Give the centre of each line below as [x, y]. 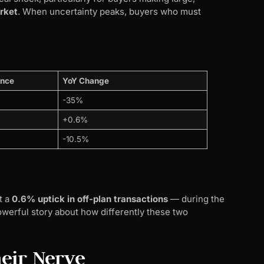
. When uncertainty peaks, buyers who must [109, 11]
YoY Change [85, 80]
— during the [196, 199]
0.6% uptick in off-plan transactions [90, 199]
